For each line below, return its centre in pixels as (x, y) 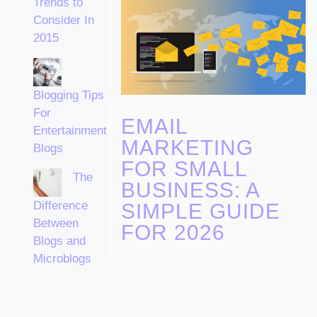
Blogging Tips (69, 95)
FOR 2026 (173, 233)
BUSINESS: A (190, 190)
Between (56, 223)
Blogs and (59, 241)
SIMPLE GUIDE (201, 212)
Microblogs (62, 259)
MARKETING (187, 148)
